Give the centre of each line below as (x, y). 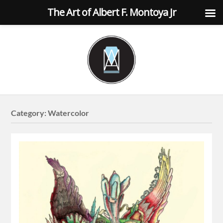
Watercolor (69, 113)
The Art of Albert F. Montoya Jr (111, 12)
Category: (30, 113)
